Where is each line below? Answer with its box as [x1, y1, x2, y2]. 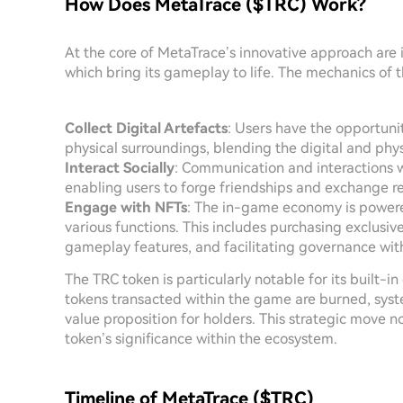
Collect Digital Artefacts [65, 120, 228, 137]
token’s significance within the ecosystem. [65, 330, 337, 347]
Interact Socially [65, 159, 175, 176]
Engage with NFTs [65, 199, 187, 216]
